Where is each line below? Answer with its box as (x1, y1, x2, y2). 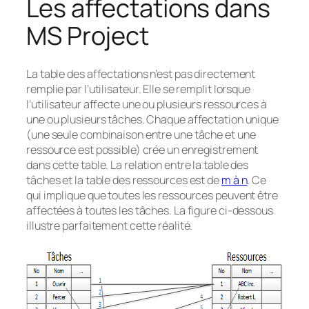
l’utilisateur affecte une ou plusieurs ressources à (26, 97, 267, 112)
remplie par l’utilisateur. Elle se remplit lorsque (26, 81, 250, 97)
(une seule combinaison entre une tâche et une (26, 127, 256, 143)
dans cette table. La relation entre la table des (26, 157, 249, 173)
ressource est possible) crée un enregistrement (26, 142, 259, 158)
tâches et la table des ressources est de (26, 172, 221, 188)
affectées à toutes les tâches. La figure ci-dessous (26, 203, 273, 219)
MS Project (26, 19, 149, 53)
